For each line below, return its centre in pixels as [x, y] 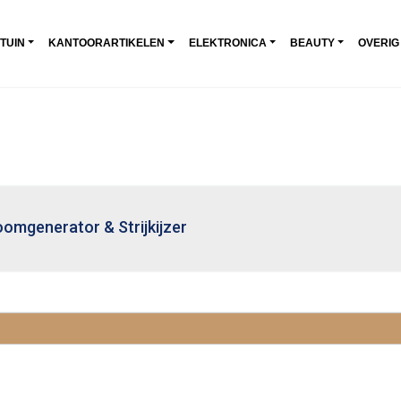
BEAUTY [312, 43]
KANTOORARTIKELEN [107, 43]
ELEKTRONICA [227, 43]
